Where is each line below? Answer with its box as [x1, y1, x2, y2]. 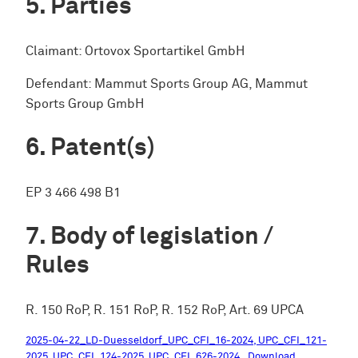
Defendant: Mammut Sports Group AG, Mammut [26, 78, 308, 92]
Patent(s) [50, 136, 155, 161]
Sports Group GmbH [26, 97, 144, 112]
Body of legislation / [50, 224, 273, 249]
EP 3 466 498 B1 [26, 186, 121, 200]
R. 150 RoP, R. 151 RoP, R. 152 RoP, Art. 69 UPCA [26, 303, 304, 317]
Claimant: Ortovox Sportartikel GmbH [26, 44, 245, 58]
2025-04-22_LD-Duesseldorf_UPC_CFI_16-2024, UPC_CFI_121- [26, 336, 327, 347]
